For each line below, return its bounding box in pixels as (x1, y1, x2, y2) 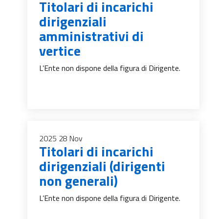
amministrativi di (39, 25, 144, 46)
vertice (39, 40, 81, 61)
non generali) (39, 170, 118, 191)
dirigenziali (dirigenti (39, 155, 165, 176)
